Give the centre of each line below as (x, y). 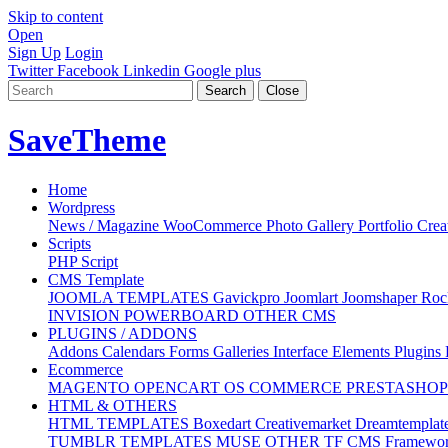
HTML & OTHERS (112, 405)
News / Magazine (105, 225)
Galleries (243, 351)
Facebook (88, 70)
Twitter (30, 70)
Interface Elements (333, 351)
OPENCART (179, 387)
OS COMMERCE (285, 387)
